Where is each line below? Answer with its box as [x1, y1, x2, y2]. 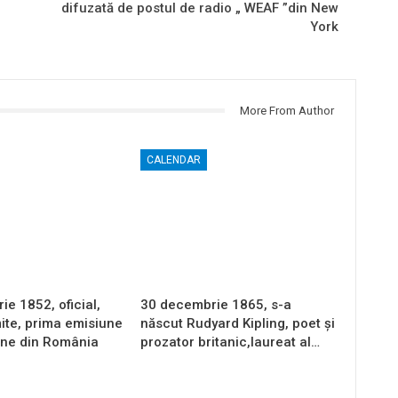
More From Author [239, 103, 334, 117]
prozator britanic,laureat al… [140, 333, 321, 350]
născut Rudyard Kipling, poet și [140, 314, 336, 331]
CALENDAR [147, 153, 202, 166]
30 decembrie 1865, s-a [140, 296, 292, 313]
